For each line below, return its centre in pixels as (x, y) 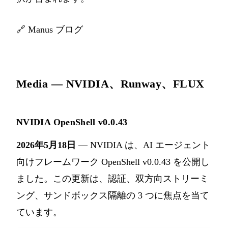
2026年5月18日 (46, 145)
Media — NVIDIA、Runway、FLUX (110, 84)
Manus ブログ (55, 30)
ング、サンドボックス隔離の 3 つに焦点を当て (113, 196)
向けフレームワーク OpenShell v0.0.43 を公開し (113, 162)
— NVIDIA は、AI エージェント (143, 145)
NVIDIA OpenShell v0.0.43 (72, 122)
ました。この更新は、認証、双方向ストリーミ (112, 179)
